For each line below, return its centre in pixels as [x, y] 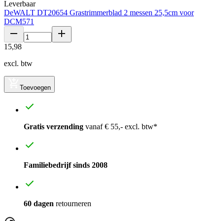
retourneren [73, 203]
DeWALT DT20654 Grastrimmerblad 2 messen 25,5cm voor [99, 12]
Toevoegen [35, 87]
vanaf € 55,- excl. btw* [120, 126]
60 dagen [39, 203]
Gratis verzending [54, 126]
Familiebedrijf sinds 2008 [66, 165]
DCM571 [19, 21]
